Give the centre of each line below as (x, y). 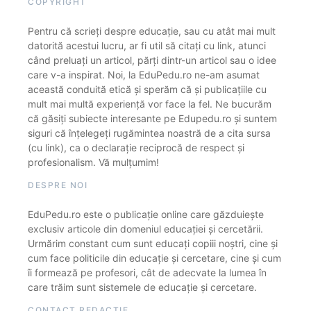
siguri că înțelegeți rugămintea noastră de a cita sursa (149, 133)
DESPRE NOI (58, 185)
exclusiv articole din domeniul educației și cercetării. (145, 228)
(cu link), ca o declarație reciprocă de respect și (136, 147)
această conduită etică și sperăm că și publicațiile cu (147, 89)
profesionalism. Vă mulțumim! (93, 162)
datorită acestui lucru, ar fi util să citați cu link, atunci (147, 45)
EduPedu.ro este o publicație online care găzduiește (146, 214)
